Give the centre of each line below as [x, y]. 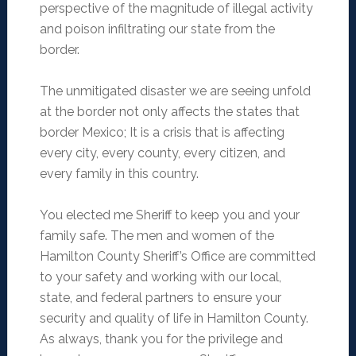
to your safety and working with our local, [160, 277]
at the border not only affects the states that [169, 112]
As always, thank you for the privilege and [161, 339]
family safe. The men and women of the [157, 236]
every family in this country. [119, 174]
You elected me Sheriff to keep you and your [169, 215]
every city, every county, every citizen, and [162, 153]
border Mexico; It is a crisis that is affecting [162, 133]
